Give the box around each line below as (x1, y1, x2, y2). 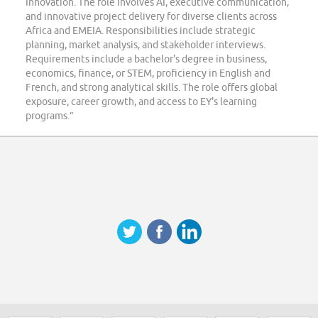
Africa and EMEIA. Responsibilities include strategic (26, 25, 256, 37)
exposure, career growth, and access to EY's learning (26, 96, 257, 108)
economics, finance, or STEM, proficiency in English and (26, 67, 270, 79)
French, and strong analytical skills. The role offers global (26, 82, 278, 94)
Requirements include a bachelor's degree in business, (26, 53, 267, 65)
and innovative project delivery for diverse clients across (26, 11, 277, 23)
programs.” (26, 110, 74, 122)
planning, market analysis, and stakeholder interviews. (26, 39, 265, 51)
